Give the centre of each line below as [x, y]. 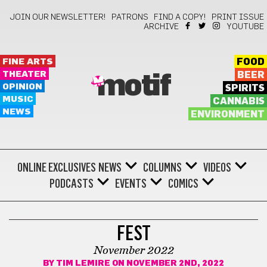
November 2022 [133, 250]
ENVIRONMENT [227, 114]
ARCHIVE [161, 27]
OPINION [22, 87]
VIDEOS [217, 167]
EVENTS [131, 184]
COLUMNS [162, 167]
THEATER [24, 74]
